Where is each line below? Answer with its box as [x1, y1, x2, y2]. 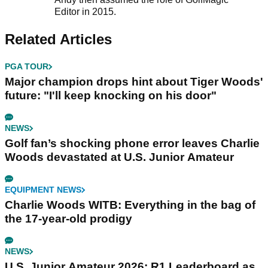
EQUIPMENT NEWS [5, 185, 81, 195]
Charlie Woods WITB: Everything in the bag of [5, 199, 255, 212]
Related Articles [5, 31, 112, 48]
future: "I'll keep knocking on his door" [5, 89, 217, 102]
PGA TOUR [5, 62, 48, 72]
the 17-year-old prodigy [5, 212, 132, 226]
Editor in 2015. [54, 7, 118, 17]
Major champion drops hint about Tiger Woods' [5, 75, 263, 89]
